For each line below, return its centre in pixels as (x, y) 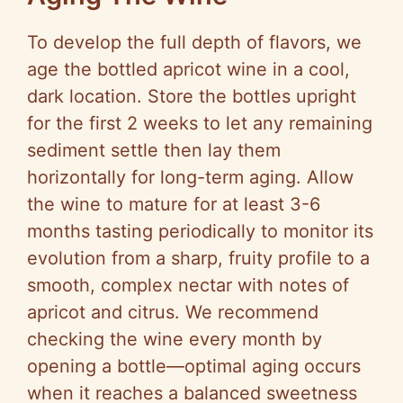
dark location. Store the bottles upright (192, 97)
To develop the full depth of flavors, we (194, 43)
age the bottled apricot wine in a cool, (188, 70)
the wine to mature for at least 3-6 (174, 205)
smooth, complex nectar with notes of (188, 286)
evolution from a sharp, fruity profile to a (198, 259)
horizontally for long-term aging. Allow (190, 178)
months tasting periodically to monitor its (200, 232)
